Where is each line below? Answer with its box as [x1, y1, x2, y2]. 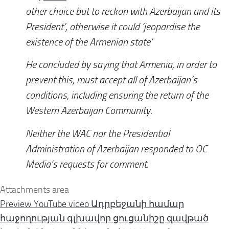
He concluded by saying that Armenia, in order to [26, 59, 217, 71]
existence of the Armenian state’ [26, 36, 152, 48]
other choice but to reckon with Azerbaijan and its [26, 5, 220, 17]
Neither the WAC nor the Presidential [26, 128, 170, 140]
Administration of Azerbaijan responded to [26, 143, 195, 155]
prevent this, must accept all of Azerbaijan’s [26, 74, 197, 86]
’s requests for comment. [51, 158, 148, 171]
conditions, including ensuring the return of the [26, 89, 209, 102]
